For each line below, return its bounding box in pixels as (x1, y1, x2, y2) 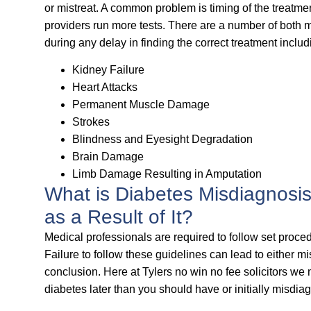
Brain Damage (72, 151, 144, 163)
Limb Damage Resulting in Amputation (72, 168, 262, 180)
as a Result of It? (44, 206, 193, 228)
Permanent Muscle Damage (72, 99, 210, 111)
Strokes (72, 116, 110, 128)
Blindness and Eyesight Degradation (72, 133, 253, 146)
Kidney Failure (72, 64, 144, 76)
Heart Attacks (72, 81, 137, 94)
